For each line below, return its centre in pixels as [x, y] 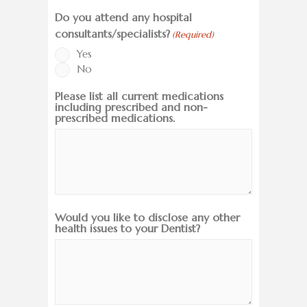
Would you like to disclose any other [147, 218]
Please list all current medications [139, 96]
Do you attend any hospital [123, 17]
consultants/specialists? [112, 34]
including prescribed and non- [131, 107]
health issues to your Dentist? [127, 229]
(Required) [193, 35]
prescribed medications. [115, 118]
